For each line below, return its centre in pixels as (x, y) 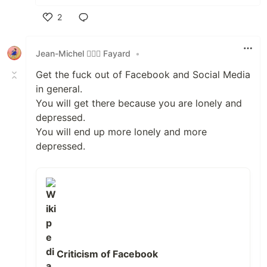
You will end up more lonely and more (121, 132)
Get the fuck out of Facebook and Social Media (143, 75)
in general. (59, 89)
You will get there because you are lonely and (139, 103)
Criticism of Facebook (107, 254)
